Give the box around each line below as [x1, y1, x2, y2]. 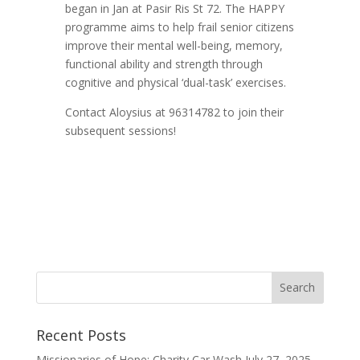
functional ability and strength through [64, 55, 263, 72]
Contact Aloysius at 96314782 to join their [64, 104, 284, 120]
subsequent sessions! [64, 122, 176, 138]
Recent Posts [35, 325, 126, 345]
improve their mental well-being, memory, [64, 37, 283, 53]
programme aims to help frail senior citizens [64, 18, 294, 35]
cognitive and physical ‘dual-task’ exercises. [64, 74, 286, 90]
